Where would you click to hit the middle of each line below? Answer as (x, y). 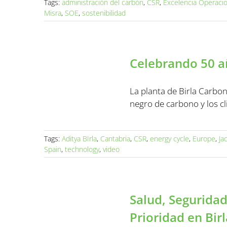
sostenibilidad (104, 13)
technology (82, 149)
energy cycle (169, 139)
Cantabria (115, 139)
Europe (204, 139)
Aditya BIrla (79, 139)
